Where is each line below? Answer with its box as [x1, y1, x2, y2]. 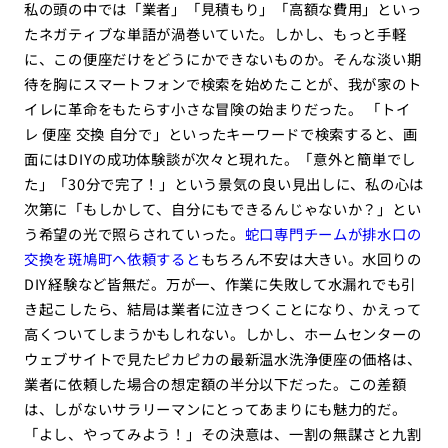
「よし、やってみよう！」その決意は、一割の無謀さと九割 [23, 423, 422, 445]
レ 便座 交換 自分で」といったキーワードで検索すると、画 [23, 123, 418, 145]
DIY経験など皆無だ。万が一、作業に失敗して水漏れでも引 [23, 273, 417, 295]
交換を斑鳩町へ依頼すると [23, 248, 201, 270]
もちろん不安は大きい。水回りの [200, 248, 422, 270]
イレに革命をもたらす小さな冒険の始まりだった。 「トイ [23, 98, 411, 120]
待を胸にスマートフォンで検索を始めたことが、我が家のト [23, 73, 422, 95]
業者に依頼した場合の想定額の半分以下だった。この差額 [23, 373, 407, 395]
